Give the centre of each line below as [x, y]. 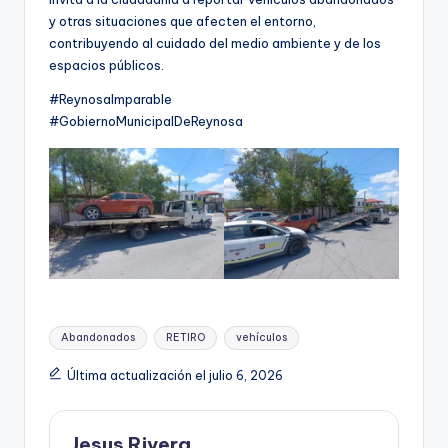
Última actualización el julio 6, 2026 [174, 376]
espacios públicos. [106, 65]
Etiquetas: [81, 329]
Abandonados [98, 338]
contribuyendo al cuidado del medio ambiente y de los [215, 43]
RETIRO [185, 338]
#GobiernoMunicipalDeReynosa [146, 121]
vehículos [261, 338]
